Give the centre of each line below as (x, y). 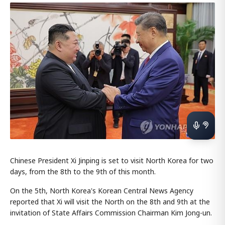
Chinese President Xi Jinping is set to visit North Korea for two (112, 160)
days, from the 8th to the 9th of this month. (83, 171)
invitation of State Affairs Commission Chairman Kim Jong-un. (111, 212)
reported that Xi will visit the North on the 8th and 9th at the (110, 201)
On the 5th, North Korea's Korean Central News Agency (102, 190)
